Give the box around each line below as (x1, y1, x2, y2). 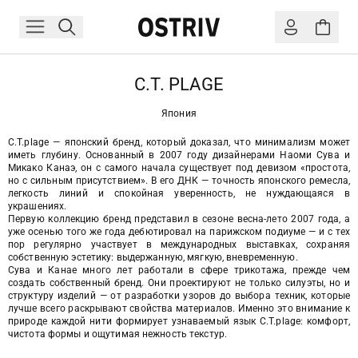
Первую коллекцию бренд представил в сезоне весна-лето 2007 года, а (8, 213, 350, 225)
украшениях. (8, 201, 67, 212)
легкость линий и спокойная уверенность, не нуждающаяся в (8, 188, 350, 199)
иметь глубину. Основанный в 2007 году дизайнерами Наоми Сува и (8, 149, 350, 161)
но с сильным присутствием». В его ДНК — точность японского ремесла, (8, 175, 350, 186)
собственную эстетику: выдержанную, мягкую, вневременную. (8, 252, 298, 263)
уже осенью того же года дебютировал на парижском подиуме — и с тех (8, 226, 350, 237)
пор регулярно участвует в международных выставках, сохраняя (8, 239, 350, 250)
